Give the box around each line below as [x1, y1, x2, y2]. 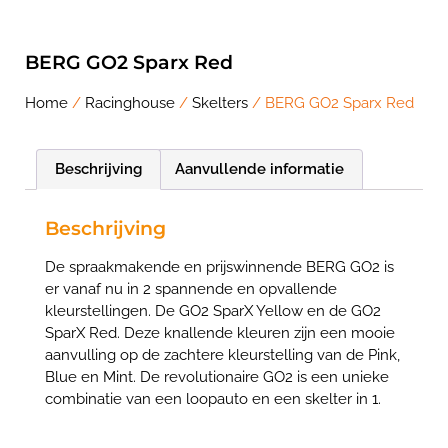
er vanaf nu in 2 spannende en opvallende [45, 280, 337, 299]
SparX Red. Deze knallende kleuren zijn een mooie [45, 324, 395, 343]
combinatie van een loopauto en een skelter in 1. [45, 390, 381, 409]
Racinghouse [85, 94, 175, 113]
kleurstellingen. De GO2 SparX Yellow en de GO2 [45, 302, 381, 321]
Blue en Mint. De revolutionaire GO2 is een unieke [45, 368, 389, 387]
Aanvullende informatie [175, 160, 344, 179]
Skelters [192, 94, 248, 113]
